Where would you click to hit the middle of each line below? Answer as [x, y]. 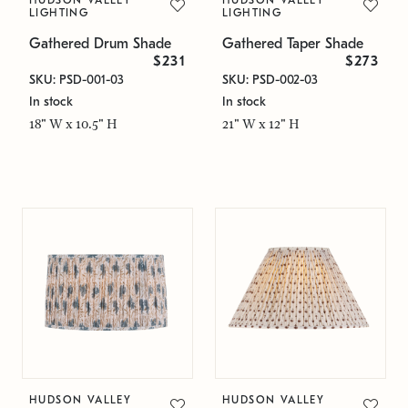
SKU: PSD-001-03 [76, 80]
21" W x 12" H [261, 124]
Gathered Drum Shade [100, 44]
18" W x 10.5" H [73, 124]
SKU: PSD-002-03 [270, 80]
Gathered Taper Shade [293, 44]
